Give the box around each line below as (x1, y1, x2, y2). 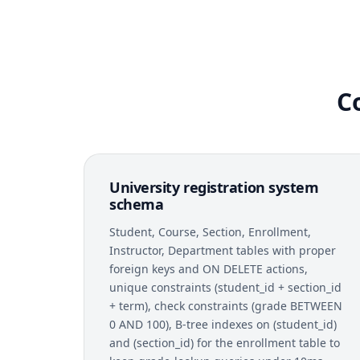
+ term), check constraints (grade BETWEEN (109, 297, 342, 313)
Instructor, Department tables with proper (109, 242, 336, 258)
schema (109, 194, 164, 214)
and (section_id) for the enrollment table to (109, 334, 340, 350)
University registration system (109, 177, 319, 197)
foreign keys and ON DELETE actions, (109, 260, 308, 276)
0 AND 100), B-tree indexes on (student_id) (109, 316, 337, 332)
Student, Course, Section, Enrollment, (109, 223, 311, 239)
